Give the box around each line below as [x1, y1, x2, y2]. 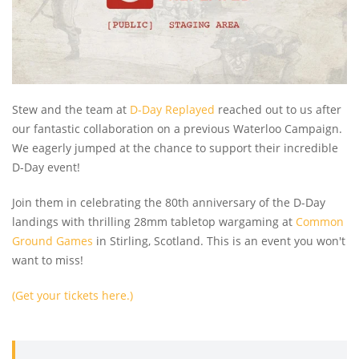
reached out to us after [215, 101, 341, 117]
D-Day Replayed [130, 101, 215, 117]
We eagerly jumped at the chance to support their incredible [12, 139, 338, 155]
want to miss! [12, 252, 83, 268]
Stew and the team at [12, 101, 130, 117]
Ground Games [12, 232, 93, 248]
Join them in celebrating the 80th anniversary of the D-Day [12, 194, 325, 210]
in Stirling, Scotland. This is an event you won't [93, 232, 345, 248]
